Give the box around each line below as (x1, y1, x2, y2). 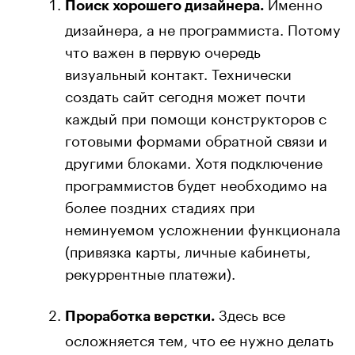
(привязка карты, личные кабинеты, (65, 238, 311, 261)
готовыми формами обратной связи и (65, 127, 327, 150)
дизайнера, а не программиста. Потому (65, 16, 341, 39)
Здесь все (215, 301, 285, 324)
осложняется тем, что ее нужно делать (65, 326, 334, 349)
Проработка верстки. (65, 308, 215, 323)
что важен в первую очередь (65, 38, 261, 61)
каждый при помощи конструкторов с (65, 105, 326, 128)
